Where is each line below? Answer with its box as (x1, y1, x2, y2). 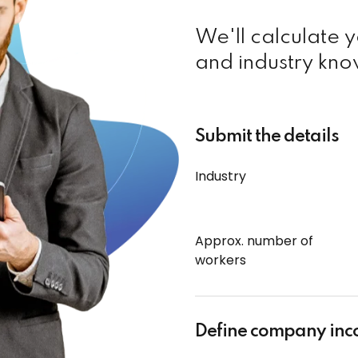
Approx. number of (195, 232, 313, 251)
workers (195, 251, 246, 270)
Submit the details (195, 128, 339, 146)
